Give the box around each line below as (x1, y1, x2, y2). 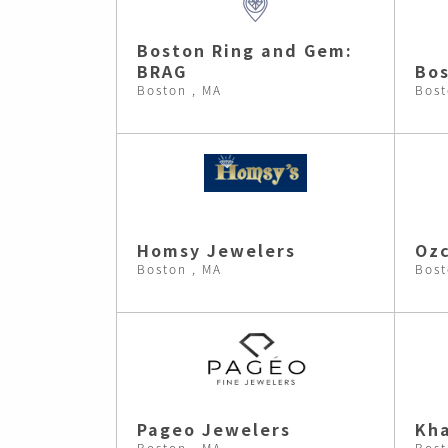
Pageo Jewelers (137, 417, 291, 441)
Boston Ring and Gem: (137, 38, 353, 62)
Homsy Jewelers (137, 238, 296, 262)
